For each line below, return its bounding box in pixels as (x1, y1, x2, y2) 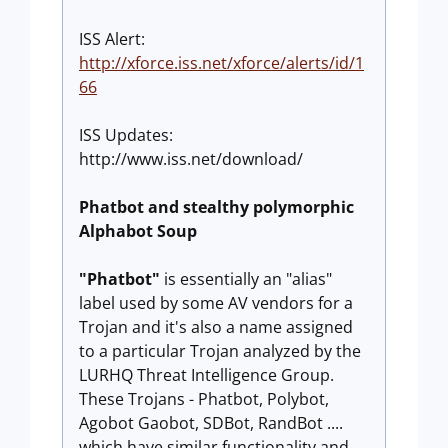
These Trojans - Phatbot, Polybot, (79, 388, 329, 410)
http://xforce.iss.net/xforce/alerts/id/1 (79, 52, 364, 74)
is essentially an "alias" (160, 268, 332, 290)
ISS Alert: (79, 28, 145, 50)
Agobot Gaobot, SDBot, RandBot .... (79, 412, 343, 434)
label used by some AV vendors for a (79, 292, 353, 314)
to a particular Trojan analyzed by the (79, 340, 361, 362)
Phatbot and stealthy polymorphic (79, 196, 354, 218)
